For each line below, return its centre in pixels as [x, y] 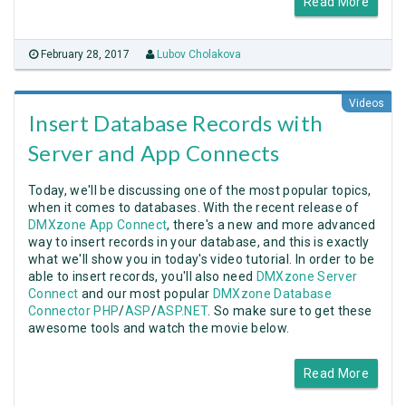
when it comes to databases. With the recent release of [194, 208]
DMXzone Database [272, 294]
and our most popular [145, 294]
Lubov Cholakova [199, 54]
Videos [367, 103]
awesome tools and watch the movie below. [159, 328]
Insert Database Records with [176, 123]
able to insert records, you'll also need [142, 276]
